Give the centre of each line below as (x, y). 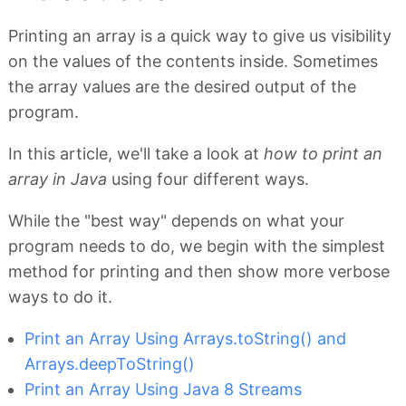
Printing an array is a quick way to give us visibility (200, 36)
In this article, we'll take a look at (136, 154)
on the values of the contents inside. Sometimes (193, 62)
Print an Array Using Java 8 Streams (163, 390)
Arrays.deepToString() (110, 364)
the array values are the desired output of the (182, 87)
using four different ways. (208, 179)
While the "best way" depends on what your (176, 221)
